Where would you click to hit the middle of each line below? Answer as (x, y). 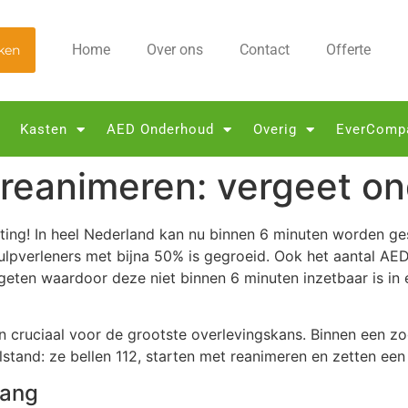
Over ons (174, 50)
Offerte (348, 50)
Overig (275, 129)
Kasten (44, 129)
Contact (264, 50)
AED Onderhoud (160, 129)
